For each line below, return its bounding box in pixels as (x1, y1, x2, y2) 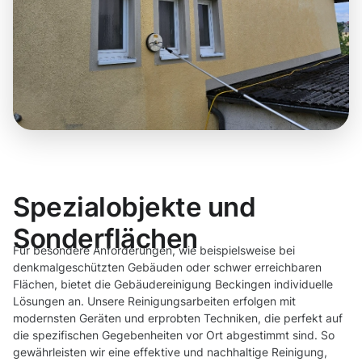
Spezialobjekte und (13, 191, 256, 224)
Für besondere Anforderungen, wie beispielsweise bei (13, 243, 295, 258)
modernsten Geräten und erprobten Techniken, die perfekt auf (13, 311, 343, 326)
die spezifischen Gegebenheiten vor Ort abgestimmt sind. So (13, 328, 335, 343)
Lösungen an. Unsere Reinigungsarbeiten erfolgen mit (13, 294, 296, 309)
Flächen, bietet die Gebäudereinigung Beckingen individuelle (13, 277, 333, 292)
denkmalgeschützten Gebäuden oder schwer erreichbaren (13, 260, 322, 275)
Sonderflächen (13, 222, 198, 255)
